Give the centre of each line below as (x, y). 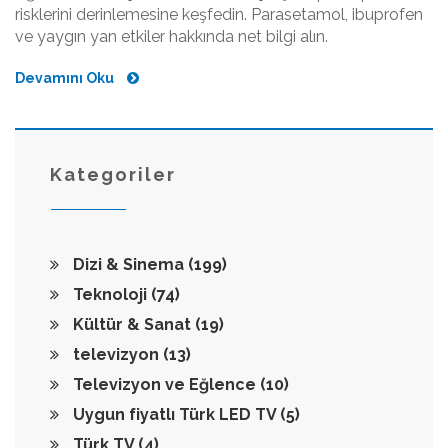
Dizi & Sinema (128, 265)
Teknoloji (110, 295)
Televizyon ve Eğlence (164, 385)
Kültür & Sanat (132, 325)
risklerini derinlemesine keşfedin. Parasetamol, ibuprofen (219, 15)
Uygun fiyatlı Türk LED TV (174, 415)
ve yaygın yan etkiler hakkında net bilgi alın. (171, 37)
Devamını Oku (66, 78)
